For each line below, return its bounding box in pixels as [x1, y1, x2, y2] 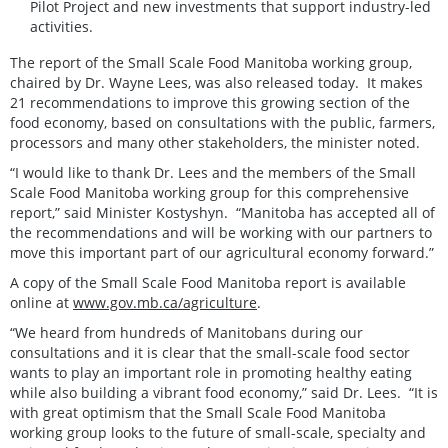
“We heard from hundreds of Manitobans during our [10, 322, 363, 342]
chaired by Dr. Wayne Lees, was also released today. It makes [10, 72, 423, 92]
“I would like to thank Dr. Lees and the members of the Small [10, 162, 416, 182]
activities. [30, 16, 93, 36]
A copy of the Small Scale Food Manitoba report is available [10, 272, 406, 292]
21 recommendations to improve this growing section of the [10, 92, 410, 112]
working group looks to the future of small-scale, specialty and [10, 422, 426, 442]
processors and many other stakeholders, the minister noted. [10, 132, 420, 152]
